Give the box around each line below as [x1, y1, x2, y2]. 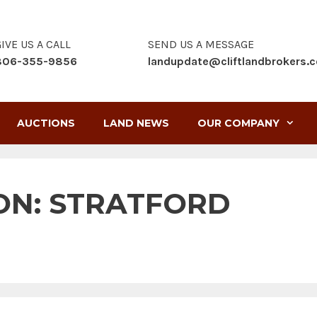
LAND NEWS [103, 116, 169, 129]
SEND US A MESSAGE [148, 38, 255, 52]
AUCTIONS [16, 116, 75, 129]
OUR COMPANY [197, 116, 279, 129]
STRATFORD [49, 185, 231, 221]
